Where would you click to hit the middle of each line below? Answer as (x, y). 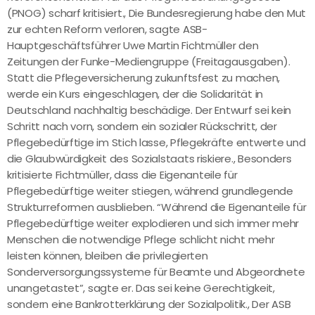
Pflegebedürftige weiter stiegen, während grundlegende (150, 191)
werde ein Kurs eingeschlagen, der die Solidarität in (135, 94)
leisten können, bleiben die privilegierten (108, 256)
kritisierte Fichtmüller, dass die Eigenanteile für (122, 175)
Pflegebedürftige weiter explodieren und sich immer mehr (153, 224)
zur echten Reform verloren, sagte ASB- (107, 30)
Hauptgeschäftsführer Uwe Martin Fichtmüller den (133, 46)
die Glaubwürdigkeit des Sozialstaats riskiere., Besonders (149, 159)
